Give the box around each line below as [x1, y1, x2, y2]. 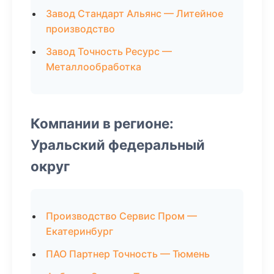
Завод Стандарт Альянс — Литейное [46, 7, 223, 20]
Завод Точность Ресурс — [46, 45, 172, 57]
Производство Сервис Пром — [46, 210, 197, 222]
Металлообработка [46, 61, 141, 73]
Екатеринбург [46, 225, 113, 237]
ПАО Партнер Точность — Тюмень [46, 248, 210, 260]
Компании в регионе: [31, 115, 174, 131]
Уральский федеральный [31, 136, 205, 153]
